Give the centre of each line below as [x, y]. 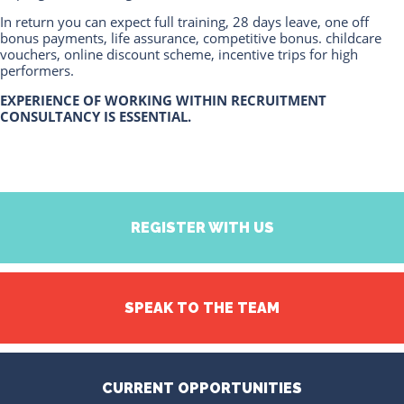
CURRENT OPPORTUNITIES [202, 389]
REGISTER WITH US [202, 228]
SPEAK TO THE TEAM [202, 308]
